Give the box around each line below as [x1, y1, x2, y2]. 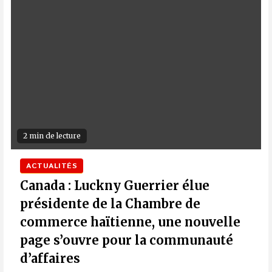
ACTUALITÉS [26, 161, 77, 172]
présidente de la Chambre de [20, 196, 200, 212]
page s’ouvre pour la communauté [20, 233, 233, 248]
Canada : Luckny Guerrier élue [20, 178, 209, 194]
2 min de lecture [23, 131, 81, 141]
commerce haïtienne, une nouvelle [20, 214, 240, 230]
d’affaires [20, 251, 80, 267]
